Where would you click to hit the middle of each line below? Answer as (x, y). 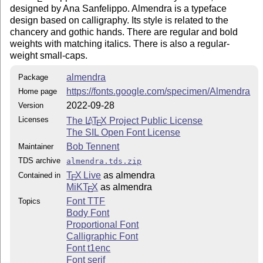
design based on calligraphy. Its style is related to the (119, 20)
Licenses (34, 119)
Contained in (40, 175)
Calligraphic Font (102, 236)
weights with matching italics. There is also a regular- (120, 43)
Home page (38, 91)
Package (33, 77)
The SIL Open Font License (124, 132)
